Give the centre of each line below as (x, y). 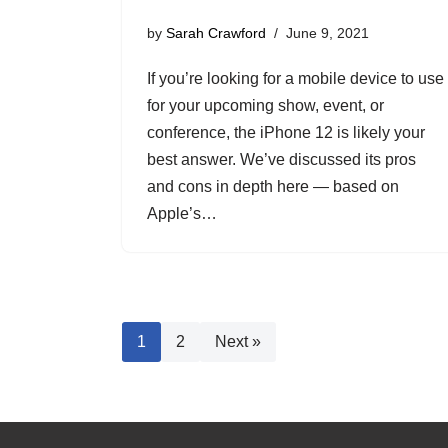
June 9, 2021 (327, 33)
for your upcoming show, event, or (265, 106)
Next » (237, 342)
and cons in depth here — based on (272, 187)
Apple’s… (181, 214)
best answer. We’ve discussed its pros (281, 160)
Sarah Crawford (215, 33)
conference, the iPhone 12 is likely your (285, 133)
